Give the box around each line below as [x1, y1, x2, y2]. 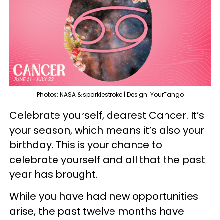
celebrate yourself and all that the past [9, 152, 205, 166]
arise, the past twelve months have [9, 204, 184, 218]
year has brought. [9, 167, 98, 181]
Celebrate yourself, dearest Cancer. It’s [9, 108, 204, 122]
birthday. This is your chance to [9, 137, 162, 152]
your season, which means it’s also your [9, 123, 204, 137]
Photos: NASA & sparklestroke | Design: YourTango [36, 90, 184, 99]
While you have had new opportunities [9, 189, 198, 203]
